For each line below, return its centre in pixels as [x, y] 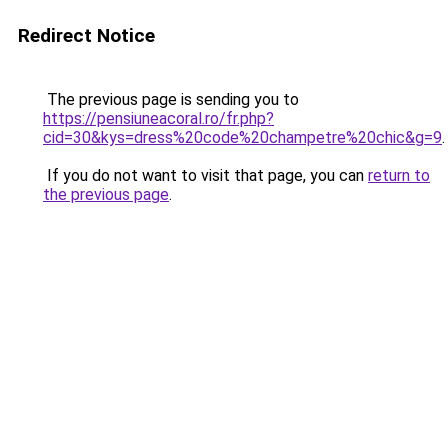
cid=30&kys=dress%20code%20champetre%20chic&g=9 [242, 137]
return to [399, 175]
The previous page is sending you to [171, 99]
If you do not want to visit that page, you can [205, 175]
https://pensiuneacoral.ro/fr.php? [158, 118]
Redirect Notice [86, 35]
